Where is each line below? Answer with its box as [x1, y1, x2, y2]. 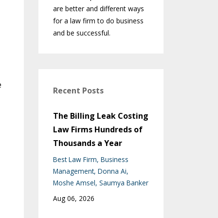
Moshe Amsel [53, 178, 95, 188]
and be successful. [53, 28, 110, 38]
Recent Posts [53, 85, 104, 96]
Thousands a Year [53, 138, 122, 149]
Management [53, 166, 94, 176]
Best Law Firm [53, 155, 97, 164]
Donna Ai [97, 166, 127, 176]
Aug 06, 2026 [53, 194, 94, 203]
